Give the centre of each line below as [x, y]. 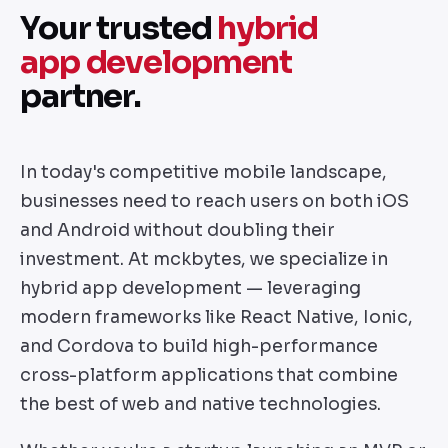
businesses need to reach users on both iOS [214, 201]
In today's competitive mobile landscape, [203, 172]
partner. [81, 95]
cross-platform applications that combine [209, 375]
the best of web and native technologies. [200, 404]
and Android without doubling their [177, 230]
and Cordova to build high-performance [199, 346]
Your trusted [119, 27]
